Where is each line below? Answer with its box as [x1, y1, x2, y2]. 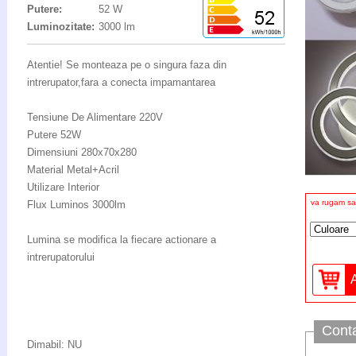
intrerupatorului [27, 251, 95, 263]
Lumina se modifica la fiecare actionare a [27, 234, 216, 246]
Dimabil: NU [27, 339, 82, 350]
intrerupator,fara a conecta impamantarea [27, 76, 215, 88]
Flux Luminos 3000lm [27, 199, 126, 211]
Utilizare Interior [27, 181, 99, 193]
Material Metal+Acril [27, 164, 119, 176]
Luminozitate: [27, 21, 95, 33]
